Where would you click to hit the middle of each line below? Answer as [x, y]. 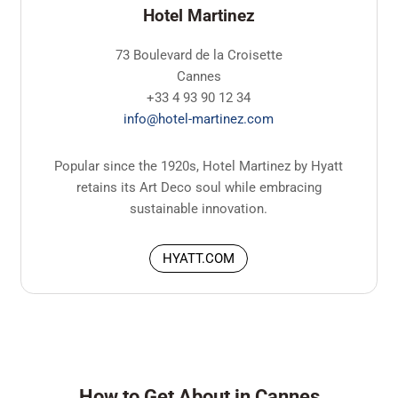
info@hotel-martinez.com [199, 119]
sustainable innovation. [199, 208]
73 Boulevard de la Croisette [199, 56]
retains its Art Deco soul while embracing [199, 187]
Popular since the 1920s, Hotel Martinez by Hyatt [199, 166]
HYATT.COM [199, 259]
